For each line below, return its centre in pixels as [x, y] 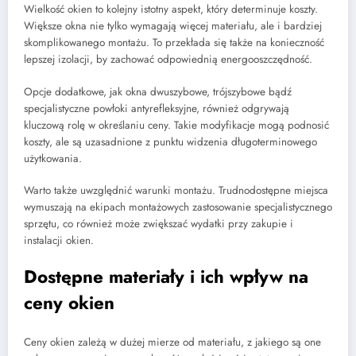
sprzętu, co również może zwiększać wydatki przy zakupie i [159, 223]
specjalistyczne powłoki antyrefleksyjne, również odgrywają [157, 108]
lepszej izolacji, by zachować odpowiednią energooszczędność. [168, 60]
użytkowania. [53, 158]
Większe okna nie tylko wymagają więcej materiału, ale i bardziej [173, 26]
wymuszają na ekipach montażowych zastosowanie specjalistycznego [178, 207]
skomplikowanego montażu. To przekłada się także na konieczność [174, 43]
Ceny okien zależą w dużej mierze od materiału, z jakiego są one [172, 342]
